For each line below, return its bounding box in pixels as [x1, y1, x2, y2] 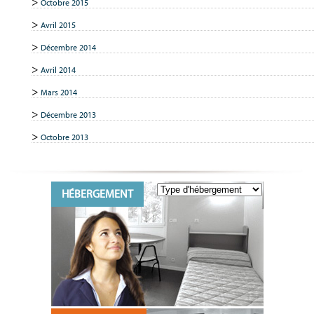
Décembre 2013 [40, 109, 96, 120]
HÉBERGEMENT [61, 187, 133, 200]
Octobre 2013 [40, 132, 88, 142]
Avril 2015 [40, 20, 76, 30]
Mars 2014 [40, 87, 77, 97]
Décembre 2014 [40, 42, 96, 53]
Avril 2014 [40, 64, 76, 75]
